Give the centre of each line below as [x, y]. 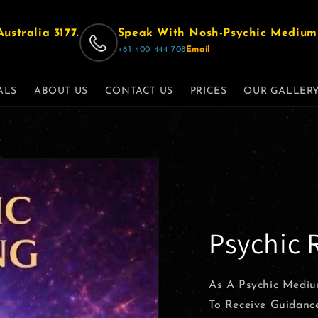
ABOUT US [61, 91]
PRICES [208, 91]
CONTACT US [139, 91]
